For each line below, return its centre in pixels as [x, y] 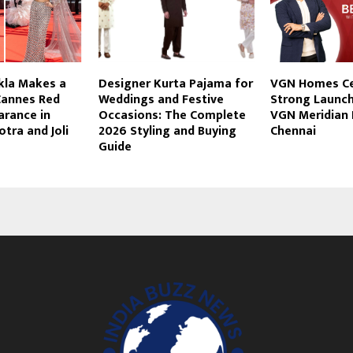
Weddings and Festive [161, 100]
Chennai [293, 132]
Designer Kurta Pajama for [175, 84]
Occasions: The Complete [172, 116]
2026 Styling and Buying [167, 132]
